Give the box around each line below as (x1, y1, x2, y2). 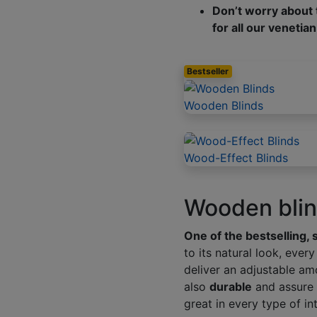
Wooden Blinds (183, 98, 263, 113)
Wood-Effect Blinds (183, 150, 288, 165)
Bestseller (187, 66, 229, 77)
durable (209, 279, 252, 294)
